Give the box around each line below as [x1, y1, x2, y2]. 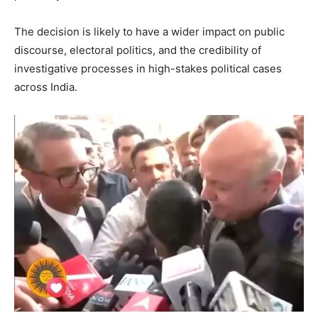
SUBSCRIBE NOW [119, 93, 199, 104]
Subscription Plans [21, 243, 114, 256]
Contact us [21, 221, 77, 234]
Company [21, 163, 116, 189]
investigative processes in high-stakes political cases [14, 61, 282, 75]
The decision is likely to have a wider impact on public [14, 24, 285, 38]
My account [21, 265, 79, 278]
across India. [14, 79, 77, 94]
